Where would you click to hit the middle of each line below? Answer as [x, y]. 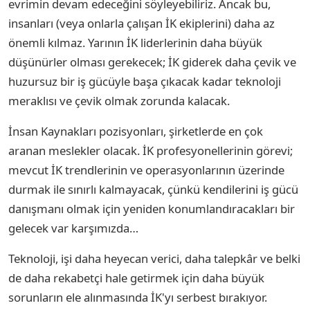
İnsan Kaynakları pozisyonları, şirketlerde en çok [136, 131]
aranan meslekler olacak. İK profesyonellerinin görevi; [151, 150]
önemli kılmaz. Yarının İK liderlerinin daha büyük [135, 42]
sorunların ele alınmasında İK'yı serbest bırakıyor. [138, 297]
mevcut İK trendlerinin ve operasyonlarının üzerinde [146, 170]
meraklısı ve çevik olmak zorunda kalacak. [119, 100]
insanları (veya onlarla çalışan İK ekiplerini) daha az [142, 23]
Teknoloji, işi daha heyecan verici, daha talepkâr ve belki [154, 258]
